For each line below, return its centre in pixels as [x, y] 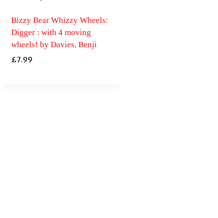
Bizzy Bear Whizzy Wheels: [59, 20]
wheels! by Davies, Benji [54, 45]
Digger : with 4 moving [51, 33]
